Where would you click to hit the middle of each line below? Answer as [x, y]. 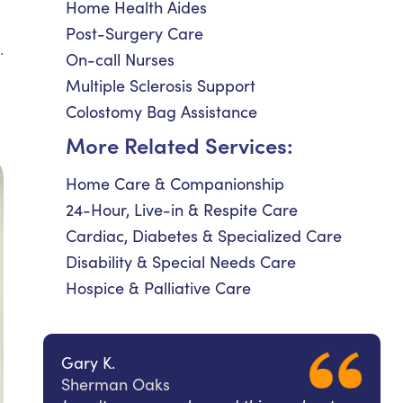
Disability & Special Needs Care [181, 262]
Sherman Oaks [116, 384]
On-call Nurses [120, 59]
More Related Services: [179, 144]
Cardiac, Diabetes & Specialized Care [204, 236]
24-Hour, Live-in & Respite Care [182, 210]
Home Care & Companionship [175, 184]
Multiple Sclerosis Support [161, 85]
